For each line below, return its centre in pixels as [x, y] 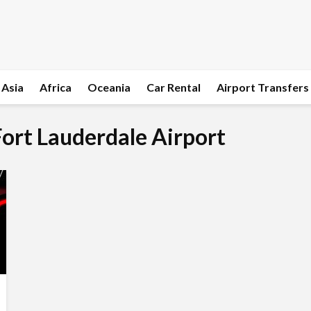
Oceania [109, 87]
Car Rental [174, 87]
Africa [56, 87]
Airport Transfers [263, 87]
